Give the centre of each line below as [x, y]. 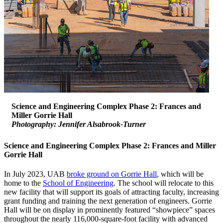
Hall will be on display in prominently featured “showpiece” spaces [110, 210]
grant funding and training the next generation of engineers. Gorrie [108, 201]
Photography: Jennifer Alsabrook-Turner [79, 124]
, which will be [180, 174]
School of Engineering [78, 183]
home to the [23, 183]
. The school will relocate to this [164, 183]
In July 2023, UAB [35, 174]
